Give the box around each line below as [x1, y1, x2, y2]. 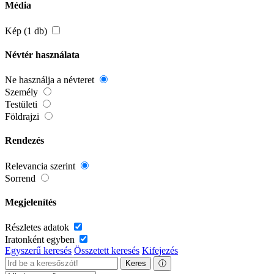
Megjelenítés [5, 196, 56, 207]
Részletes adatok [5, 222, 72, 233]
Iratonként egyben [5, 234, 77, 245]
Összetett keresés [74, 245, 139, 256]
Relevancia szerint [5, 160, 78, 171]
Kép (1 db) [5, 25, 50, 36]
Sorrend [5, 172, 38, 183]
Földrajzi [5, 111, 42, 122]
